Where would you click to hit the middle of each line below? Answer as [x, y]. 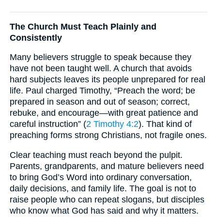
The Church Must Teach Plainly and [83, 26]
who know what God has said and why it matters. [104, 210]
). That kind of [165, 124]
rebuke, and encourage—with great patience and [104, 113]
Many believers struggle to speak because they [101, 57]
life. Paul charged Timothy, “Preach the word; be [102, 91]
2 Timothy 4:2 [112, 124]
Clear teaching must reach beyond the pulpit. [96, 155]
